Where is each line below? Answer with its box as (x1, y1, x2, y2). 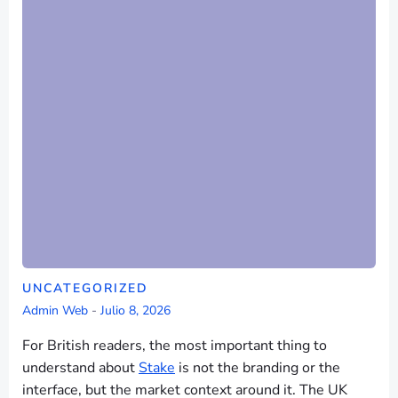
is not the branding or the (175, 358, 340, 378)
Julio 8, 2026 (100, 302, 171, 319)
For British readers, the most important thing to (22, 336, 327, 355)
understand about (22, 358, 139, 378)
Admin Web (22, 302, 88, 319)
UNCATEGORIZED (22, 280, 148, 297)
